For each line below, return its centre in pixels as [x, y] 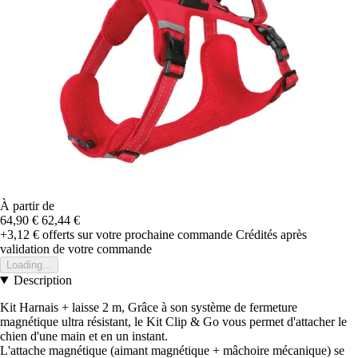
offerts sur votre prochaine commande [136, 235]
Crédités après [271, 235]
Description [42, 280]
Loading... [29, 265]
